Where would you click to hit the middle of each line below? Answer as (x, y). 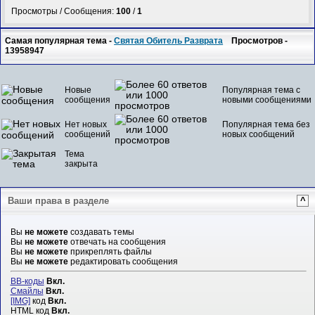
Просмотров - (256, 41)
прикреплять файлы (110, 251)
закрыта (81, 163)
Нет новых (86, 124)
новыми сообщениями (267, 99)
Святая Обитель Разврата (169, 41)
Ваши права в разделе (58, 201)
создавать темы (101, 232)
